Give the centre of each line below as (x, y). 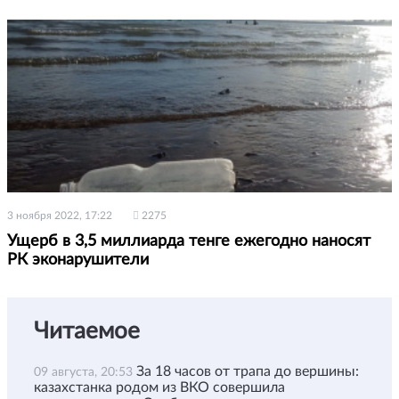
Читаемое (87, 331)
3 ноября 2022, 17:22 (60, 215)
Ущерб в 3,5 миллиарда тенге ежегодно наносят (189, 241)
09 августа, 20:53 (85, 372)
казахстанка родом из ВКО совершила (159, 387)
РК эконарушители (78, 260)
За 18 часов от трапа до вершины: (248, 371)
